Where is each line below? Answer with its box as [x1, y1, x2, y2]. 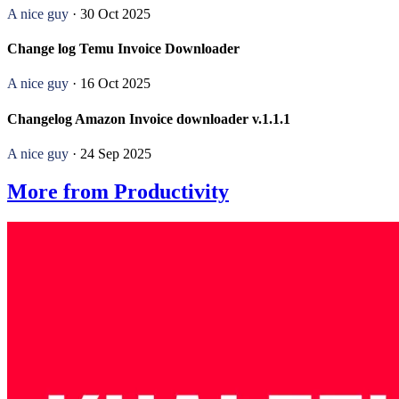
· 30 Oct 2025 [69, 5, 151, 21]
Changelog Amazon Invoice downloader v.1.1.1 [7, 110, 290, 126]
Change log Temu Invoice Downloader [7, 41, 240, 56]
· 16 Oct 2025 [69, 76, 151, 92]
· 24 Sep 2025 [69, 145, 151, 161]
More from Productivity [7, 179, 229, 203]
